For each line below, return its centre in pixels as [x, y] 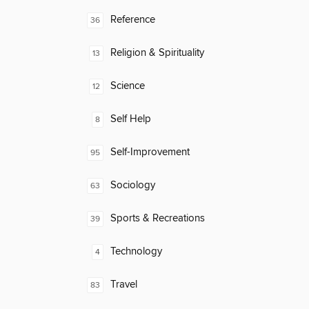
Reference [133, 20]
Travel [124, 285]
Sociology [133, 186]
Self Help [131, 119]
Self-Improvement [150, 152]
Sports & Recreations [158, 219]
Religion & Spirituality [157, 53]
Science [128, 86]
